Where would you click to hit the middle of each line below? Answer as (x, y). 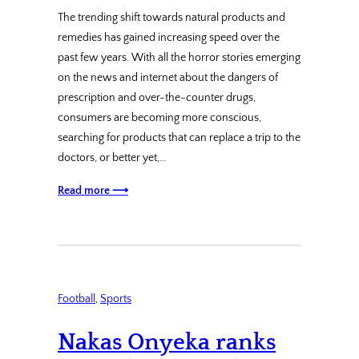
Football (77, 299)
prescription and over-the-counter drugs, (157, 98)
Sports (116, 299)
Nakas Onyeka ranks (167, 342)
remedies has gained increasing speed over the (169, 38)
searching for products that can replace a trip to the (179, 138)
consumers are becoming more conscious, (159, 118)
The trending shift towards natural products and (171, 18)
